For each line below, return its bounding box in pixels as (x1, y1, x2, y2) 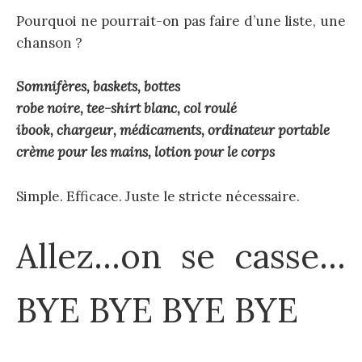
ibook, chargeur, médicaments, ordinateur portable (16, 121, 330, 140)
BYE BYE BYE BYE (16, 288, 298, 332)
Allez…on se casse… (16, 234, 346, 278)
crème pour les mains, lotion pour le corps (16, 143, 275, 162)
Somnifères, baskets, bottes (16, 78, 180, 96)
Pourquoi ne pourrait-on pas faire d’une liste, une (16, 12, 346, 31)
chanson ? (16, 34, 82, 53)
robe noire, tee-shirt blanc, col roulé (16, 99, 237, 118)
